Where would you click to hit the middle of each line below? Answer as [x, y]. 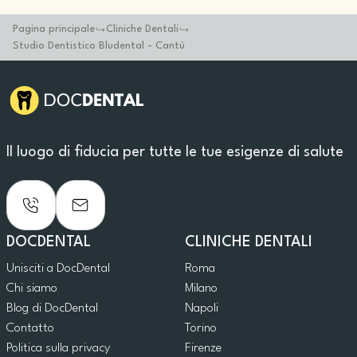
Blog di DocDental [52, 309]
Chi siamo [32, 289]
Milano [201, 289]
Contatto [30, 329]
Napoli [202, 309]
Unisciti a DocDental [58, 269]
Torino [201, 329]
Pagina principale [54, 29]
